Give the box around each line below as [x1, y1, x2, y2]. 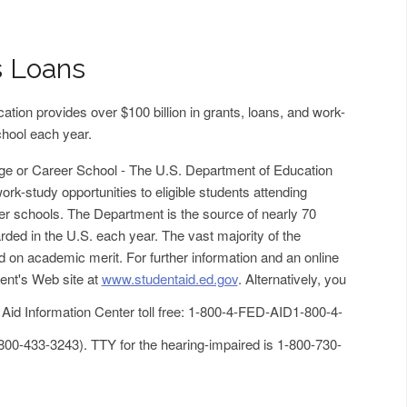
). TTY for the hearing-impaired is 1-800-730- [78, 334, 342, 353]
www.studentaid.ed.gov [101, 269, 238, 288]
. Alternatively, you [237, 269, 346, 288]
